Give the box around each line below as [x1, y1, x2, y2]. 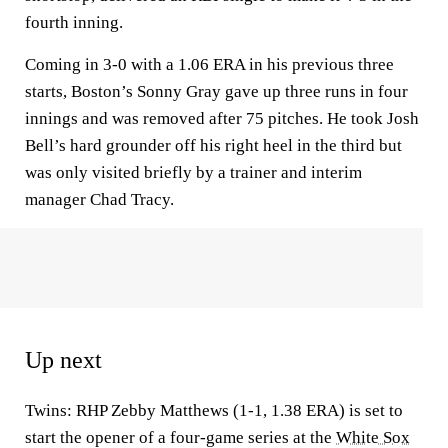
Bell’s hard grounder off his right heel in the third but [25, 136, 402, 155]
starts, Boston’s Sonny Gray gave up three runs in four [25, 82, 408, 101]
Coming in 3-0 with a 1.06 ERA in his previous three [25, 55, 394, 74]
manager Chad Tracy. [25, 190, 174, 209]
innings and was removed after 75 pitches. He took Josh [25, 109, 419, 128]
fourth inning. [25, 13, 123, 32]
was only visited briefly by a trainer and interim [25, 163, 362, 182]
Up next [25, 347, 102, 373]
